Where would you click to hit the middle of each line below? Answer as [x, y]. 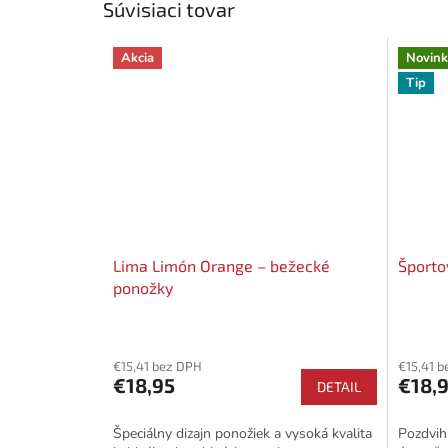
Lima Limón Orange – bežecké [221, 265]
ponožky [143, 287]
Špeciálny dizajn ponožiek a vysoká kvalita [242, 433]
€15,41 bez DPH [157, 365]
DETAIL [338, 386]
